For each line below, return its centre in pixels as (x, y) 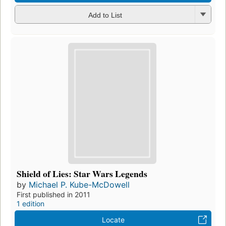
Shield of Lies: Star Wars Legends (82, 174)
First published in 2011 (53, 194)
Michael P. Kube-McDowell (79, 185)
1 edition (31, 204)
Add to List (105, 15)
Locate (113, 220)
